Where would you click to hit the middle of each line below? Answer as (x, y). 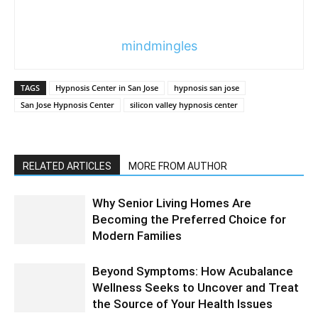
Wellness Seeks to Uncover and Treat (196, 287)
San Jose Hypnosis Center (67, 104)
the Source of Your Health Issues (182, 303)
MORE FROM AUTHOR (178, 166)
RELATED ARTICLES (67, 166)
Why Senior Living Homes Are (172, 203)
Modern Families (137, 235)
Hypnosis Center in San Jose (107, 87)
